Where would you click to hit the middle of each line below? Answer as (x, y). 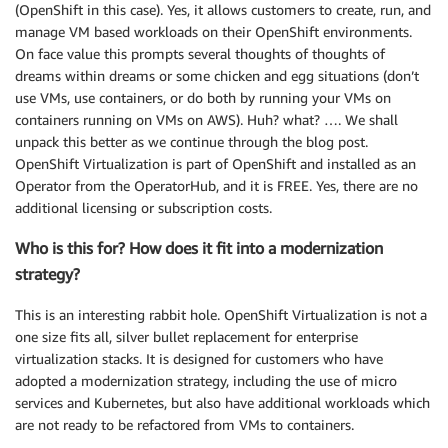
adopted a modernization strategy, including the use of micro (206, 380)
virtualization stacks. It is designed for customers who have (199, 358)
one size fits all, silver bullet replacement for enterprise (186, 336)
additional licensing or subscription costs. (143, 207)
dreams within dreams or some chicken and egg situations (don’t (217, 75)
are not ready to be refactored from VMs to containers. (184, 424)
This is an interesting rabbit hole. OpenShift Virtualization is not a (221, 314)
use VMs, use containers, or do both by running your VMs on (203, 97)
